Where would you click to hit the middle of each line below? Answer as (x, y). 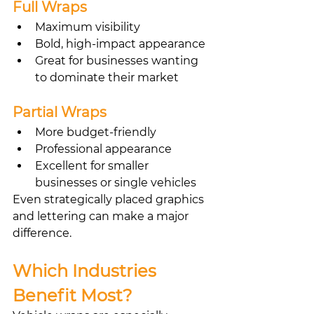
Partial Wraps (60, 112)
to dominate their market (107, 77)
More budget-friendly (96, 132)
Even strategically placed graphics (110, 199)
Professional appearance (103, 149)
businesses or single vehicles (116, 182)
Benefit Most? (73, 295)
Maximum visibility (88, 27)
